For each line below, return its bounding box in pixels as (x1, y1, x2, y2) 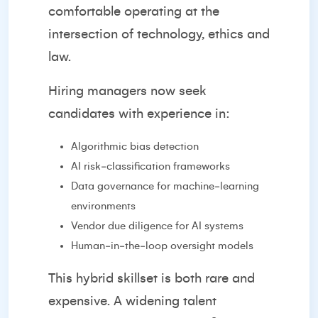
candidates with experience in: (48, 106, 230, 121)
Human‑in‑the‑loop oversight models (71, 240, 253, 251)
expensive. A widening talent (48, 294, 216, 308)
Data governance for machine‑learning (71, 180, 259, 192)
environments (71, 200, 136, 212)
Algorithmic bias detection (71, 141, 199, 152)
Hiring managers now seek (48, 84, 207, 98)
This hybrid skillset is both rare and (48, 271, 255, 285)
